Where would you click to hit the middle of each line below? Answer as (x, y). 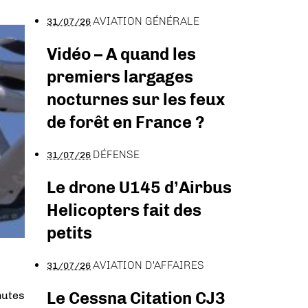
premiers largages (120, 77)
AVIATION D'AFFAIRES (148, 265)
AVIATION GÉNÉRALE (146, 21)
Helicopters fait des (124, 210)
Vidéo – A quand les (121, 54)
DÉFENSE (116, 155)
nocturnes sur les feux (136, 100)
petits (69, 232)
